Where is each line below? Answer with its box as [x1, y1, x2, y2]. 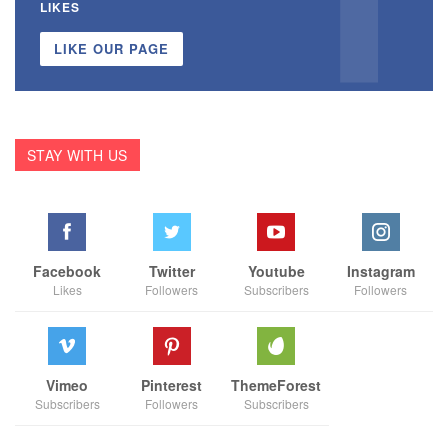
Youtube [247, 261, 305, 282]
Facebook [33, 261, 102, 282]
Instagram [346, 261, 415, 282]
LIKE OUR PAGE [54, 39, 169, 59]
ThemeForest [231, 375, 322, 396]
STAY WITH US [27, 145, 128, 166]
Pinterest [141, 375, 203, 396]
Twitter [148, 261, 195, 282]
